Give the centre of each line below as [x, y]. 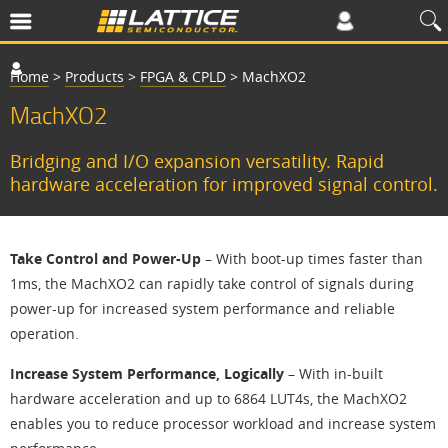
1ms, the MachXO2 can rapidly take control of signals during [212, 283]
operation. [44, 333]
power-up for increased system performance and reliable [202, 308]
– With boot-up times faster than [314, 258]
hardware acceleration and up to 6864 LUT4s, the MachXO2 [208, 398]
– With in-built [335, 373]
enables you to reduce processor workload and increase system [223, 423]
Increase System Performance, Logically [149, 373]
